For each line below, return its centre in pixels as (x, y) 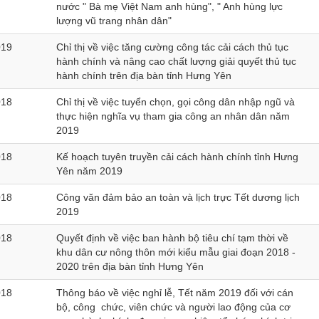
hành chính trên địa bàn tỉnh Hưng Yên (144, 75)
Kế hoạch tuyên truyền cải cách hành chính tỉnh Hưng (177, 157)
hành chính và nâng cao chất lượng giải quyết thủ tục (176, 61)
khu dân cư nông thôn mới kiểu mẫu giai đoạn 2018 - (176, 252)
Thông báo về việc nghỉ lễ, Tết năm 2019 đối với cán (175, 293)
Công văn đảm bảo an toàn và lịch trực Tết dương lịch (178, 197)
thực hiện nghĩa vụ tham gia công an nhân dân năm (173, 116)
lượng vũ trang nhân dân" (114, 21)
